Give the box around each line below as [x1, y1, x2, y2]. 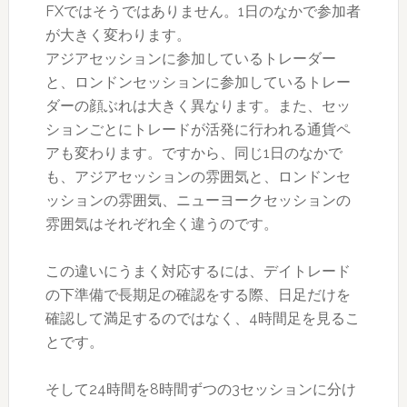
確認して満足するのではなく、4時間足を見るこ [45, 310, 360, 328]
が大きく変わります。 [45, 26, 191, 45]
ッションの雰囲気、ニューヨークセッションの [45, 192, 351, 210]
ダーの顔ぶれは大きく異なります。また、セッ [45, 97, 351, 115]
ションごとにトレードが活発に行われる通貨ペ [45, 121, 351, 139]
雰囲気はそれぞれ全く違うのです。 [45, 215, 278, 233]
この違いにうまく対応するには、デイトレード [45, 263, 351, 281]
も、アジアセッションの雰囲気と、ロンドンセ [45, 168, 351, 186]
